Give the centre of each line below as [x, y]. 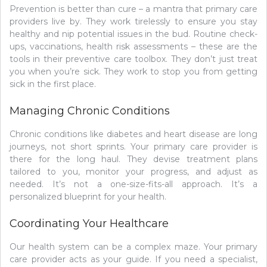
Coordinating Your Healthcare [89, 224]
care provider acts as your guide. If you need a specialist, [133, 260]
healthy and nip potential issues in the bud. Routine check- [133, 34]
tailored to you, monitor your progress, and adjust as [133, 172]
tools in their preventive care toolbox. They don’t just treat [133, 59]
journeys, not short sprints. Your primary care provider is [133, 147]
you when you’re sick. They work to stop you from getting [133, 72]
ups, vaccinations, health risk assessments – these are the [133, 47]
